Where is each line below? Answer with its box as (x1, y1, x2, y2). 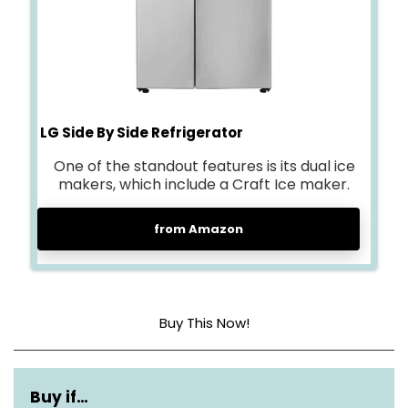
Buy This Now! (158, 313, 250, 332)
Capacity (27, 360, 96, 379)
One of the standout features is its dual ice (53, 156, 355, 177)
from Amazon (154, 220, 243, 238)
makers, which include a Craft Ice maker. (58, 174, 350, 195)
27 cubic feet (257, 360, 346, 379)
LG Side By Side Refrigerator (37, 123, 243, 142)
